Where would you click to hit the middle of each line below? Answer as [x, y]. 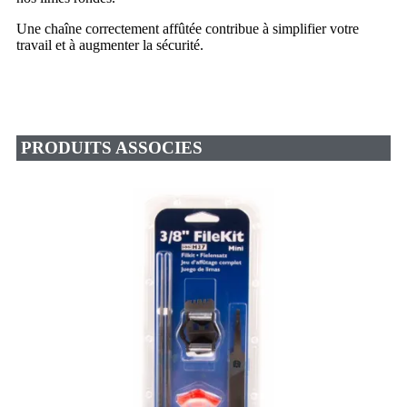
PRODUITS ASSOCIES [112, 147]
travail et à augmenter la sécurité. [110, 45]
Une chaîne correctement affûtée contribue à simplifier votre [188, 28]
